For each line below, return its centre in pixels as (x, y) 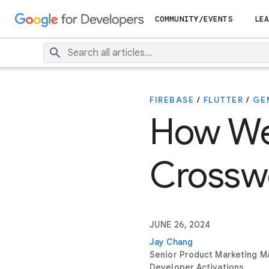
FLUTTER (223, 100)
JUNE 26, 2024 (180, 225)
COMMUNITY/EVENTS (194, 19)
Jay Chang (171, 242)
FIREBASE (172, 100)
